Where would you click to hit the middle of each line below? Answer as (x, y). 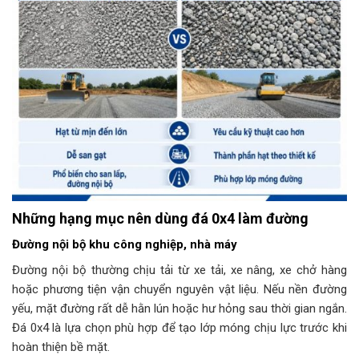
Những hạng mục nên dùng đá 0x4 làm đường (160, 219)
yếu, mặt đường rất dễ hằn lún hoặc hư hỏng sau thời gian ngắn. (179, 308)
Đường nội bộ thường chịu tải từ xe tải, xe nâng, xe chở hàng (179, 270)
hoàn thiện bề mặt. (61, 347)
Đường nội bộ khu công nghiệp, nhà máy (125, 245)
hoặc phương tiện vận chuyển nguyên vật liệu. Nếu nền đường (179, 289)
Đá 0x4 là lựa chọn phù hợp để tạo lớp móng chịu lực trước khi (179, 327)
